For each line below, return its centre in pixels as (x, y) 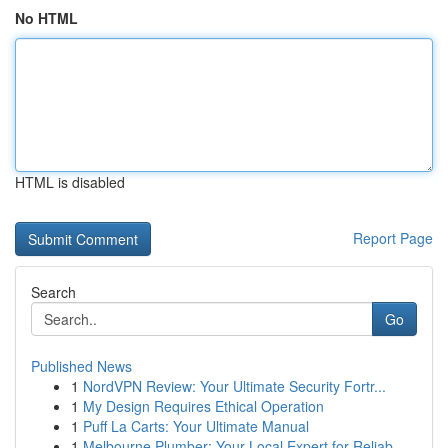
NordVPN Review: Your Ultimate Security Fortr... (234, 386)
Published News (81, 366)
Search (53, 292)
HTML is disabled (70, 182)
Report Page (393, 238)
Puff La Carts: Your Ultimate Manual (196, 426)
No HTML (46, 18)
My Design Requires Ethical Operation (203, 406)
